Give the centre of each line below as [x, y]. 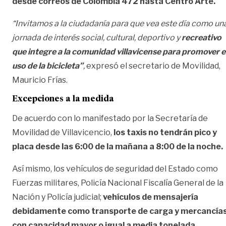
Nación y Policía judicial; [58, 197]
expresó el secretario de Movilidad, [153, 66]
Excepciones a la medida [63, 99]
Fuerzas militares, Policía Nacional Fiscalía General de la [118, 183]
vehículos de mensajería [151, 197]
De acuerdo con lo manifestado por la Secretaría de [110, 118]
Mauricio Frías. [40, 80]
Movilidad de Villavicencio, [62, 132]
